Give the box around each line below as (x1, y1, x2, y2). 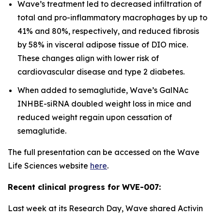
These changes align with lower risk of (17, 53, 159, 63)
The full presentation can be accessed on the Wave (8, 147, 200, 157)
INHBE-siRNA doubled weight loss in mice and (17, 99, 191, 109)
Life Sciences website (8, 161, 90, 171)
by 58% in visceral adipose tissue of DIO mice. (17, 39, 188, 49)
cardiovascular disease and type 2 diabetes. (17, 66, 185, 77)
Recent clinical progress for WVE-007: (8, 182, 161, 192)
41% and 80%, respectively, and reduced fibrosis (17, 26, 199, 36)
